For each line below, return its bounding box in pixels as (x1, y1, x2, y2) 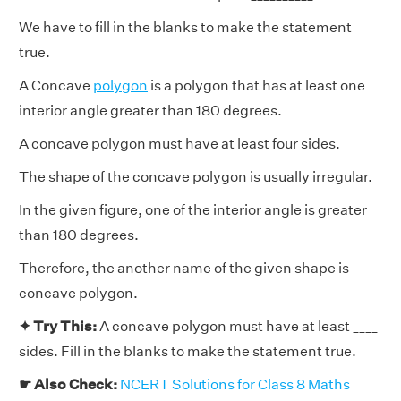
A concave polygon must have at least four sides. (19, 134, 340, 152)
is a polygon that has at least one (148, 76, 365, 94)
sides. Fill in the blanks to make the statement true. (19, 342, 356, 360)
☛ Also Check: (19, 375, 120, 393)
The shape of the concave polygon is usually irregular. (19, 167, 372, 185)
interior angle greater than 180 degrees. (19, 101, 282, 119)
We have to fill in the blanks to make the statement (19, 18, 352, 36)
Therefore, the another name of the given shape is (19, 259, 349, 277)
